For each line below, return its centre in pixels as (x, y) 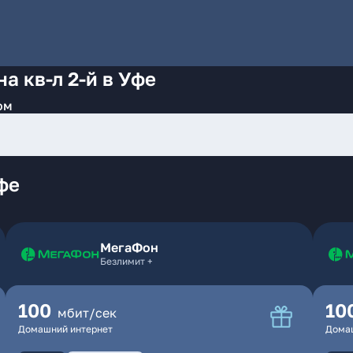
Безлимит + (126, 261)
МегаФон (129, 247)
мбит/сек (87, 313)
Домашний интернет (65, 329)
